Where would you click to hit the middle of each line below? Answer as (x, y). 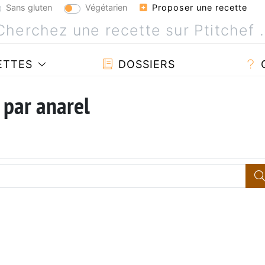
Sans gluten (29, 7)
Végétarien (106, 7)
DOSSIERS (145, 64)
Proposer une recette (198, 7)
